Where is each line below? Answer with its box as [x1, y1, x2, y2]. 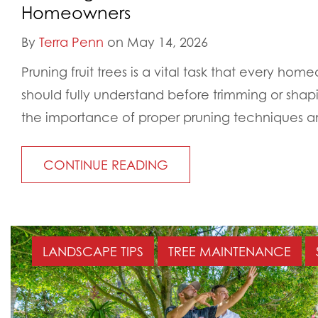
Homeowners [21, 2, 131, 24]
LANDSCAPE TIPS [43, 243, 143, 260]
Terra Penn [39, 34, 104, 50]
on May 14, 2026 [104, 34, 208, 50]
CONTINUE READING [43, 157, 168, 173]
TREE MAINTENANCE [168, 243, 291, 260]
